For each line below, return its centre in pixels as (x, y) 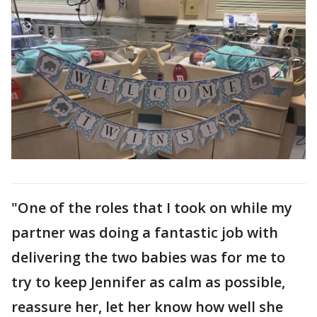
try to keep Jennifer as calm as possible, (148, 282)
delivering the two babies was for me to (148, 257)
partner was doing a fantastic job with (145, 232)
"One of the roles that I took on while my (152, 207)
